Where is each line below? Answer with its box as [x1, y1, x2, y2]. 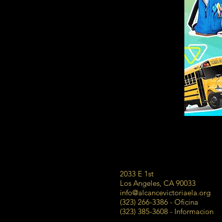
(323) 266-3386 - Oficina [120, 197, 198, 207]
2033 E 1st [120, 169, 156, 178]
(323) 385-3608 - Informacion [120, 207, 214, 216]
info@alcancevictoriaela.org [120, 188, 211, 197]
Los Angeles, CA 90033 [120, 178, 196, 188]
